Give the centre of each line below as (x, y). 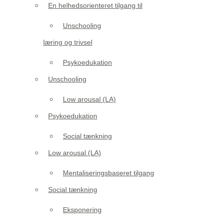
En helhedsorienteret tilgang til (95, 5)
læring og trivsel (68, 42)
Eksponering (82, 209)
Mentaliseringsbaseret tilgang (109, 173)
